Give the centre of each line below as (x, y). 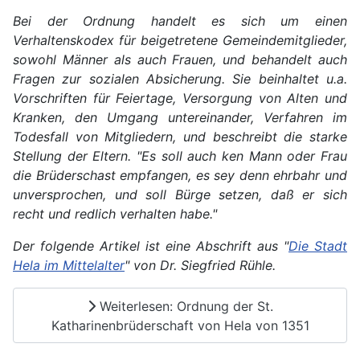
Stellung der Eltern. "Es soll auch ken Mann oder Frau (180, 155)
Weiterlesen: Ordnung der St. (184, 306)
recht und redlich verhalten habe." (117, 213)
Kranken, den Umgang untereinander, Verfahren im (180, 117)
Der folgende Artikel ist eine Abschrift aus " (151, 245)
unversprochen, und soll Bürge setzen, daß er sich (180, 194)
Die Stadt (318, 245)
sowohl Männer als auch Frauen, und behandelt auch (180, 59)
